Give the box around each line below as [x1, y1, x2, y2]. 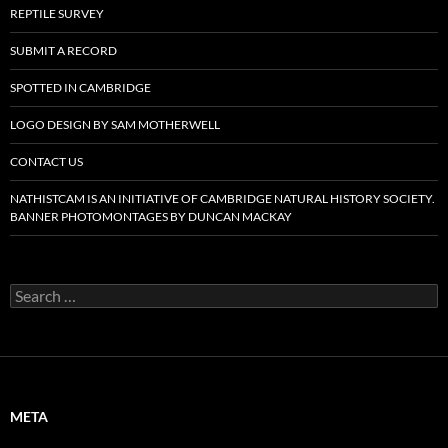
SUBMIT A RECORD [10, 43, 117, 59]
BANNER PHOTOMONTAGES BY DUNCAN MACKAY [10, 209, 292, 225]
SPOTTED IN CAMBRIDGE [10, 80, 151, 96]
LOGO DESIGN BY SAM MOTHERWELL [10, 117, 220, 133]
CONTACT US [10, 154, 83, 170]
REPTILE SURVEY [10, 6, 104, 22]
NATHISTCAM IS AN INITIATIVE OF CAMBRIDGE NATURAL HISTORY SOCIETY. [10, 191, 435, 207]
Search [9, 283, 51, 301]
